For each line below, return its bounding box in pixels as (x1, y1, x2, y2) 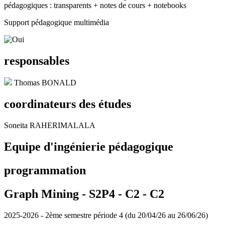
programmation (4, 164, 86, 177)
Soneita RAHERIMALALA (4, 121, 95, 130)
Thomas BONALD (14, 78, 76, 87)
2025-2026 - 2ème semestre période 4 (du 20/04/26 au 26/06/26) (4, 210, 208, 219)
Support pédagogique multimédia (4, 18, 109, 27)
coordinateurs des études (4, 97, 131, 111)
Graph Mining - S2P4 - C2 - (4, 187, 150, 200)
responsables (4, 54, 69, 67)
